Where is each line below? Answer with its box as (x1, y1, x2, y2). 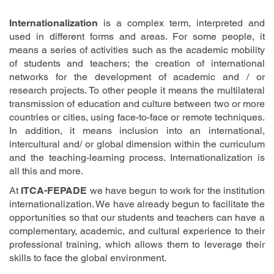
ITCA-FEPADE (18, 184, 87, 196)
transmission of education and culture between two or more (9, 97, 265, 109)
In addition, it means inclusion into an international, (9, 124, 265, 136)
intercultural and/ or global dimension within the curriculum (9, 138, 265, 150)
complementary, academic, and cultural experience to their (9, 224, 265, 237)
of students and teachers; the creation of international (9, 57, 265, 69)
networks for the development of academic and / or (9, 70, 265, 83)
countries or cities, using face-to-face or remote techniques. (9, 111, 265, 123)
